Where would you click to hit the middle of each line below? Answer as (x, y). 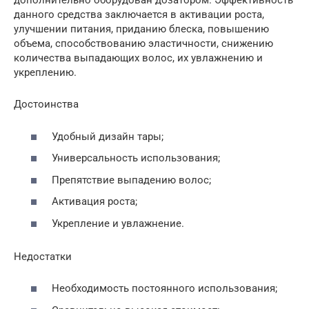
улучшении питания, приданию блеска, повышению (141, 29)
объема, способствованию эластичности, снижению (143, 44)
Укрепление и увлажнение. (118, 223)
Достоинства (46, 104)
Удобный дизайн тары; (108, 136)
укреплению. (45, 73)
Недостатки (43, 256)
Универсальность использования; (136, 158)
